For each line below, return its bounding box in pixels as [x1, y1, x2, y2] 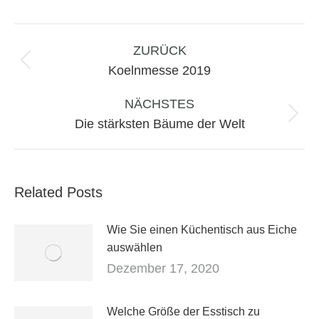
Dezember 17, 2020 [107, 261, 219, 276]
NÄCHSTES [125, 97, 194, 112]
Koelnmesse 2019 [108, 63, 211, 78]
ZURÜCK [132, 43, 187, 58]
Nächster [158, 115, 204, 127]
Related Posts [14, 184, 103, 201]
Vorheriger [158, 61, 211, 74]
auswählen [107, 241, 162, 254]
